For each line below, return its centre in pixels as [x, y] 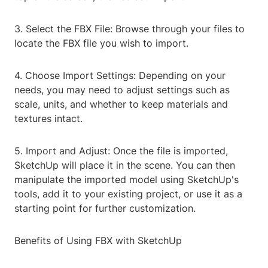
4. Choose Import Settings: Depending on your [120, 76]
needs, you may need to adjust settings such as [122, 90]
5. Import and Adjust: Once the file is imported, [121, 151]
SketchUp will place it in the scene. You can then [125, 165]
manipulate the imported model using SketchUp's [127, 180]
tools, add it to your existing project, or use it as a [128, 194]
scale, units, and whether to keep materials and [121, 104]
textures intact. [48, 119]
